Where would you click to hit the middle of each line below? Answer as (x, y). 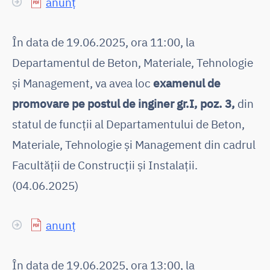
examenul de (187, 83)
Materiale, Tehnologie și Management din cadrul (134, 144)
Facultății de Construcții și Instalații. (105, 165)
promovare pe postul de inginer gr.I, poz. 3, (124, 103)
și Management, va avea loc (83, 83)
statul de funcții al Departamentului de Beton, (128, 124)
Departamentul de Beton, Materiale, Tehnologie (133, 62)
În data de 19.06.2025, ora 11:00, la (103, 42)
